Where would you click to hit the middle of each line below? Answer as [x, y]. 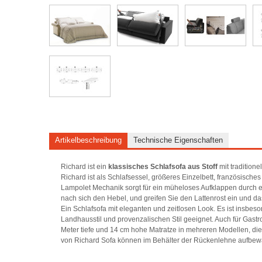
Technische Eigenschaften [178, 140]
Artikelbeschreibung [89, 140]
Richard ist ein [85, 167]
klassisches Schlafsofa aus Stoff [163, 167]
